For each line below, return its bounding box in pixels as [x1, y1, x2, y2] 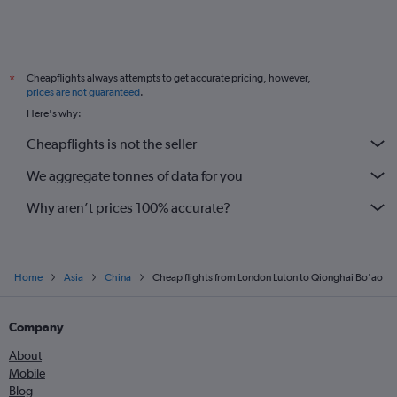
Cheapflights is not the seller [27, 135, 197, 152]
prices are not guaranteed [27, 86, 140, 98]
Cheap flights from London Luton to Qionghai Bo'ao [152, 271, 383, 284]
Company [9, 320, 64, 334]
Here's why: [27, 107, 82, 120]
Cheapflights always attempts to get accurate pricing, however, [27, 72, 311, 84]
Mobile [9, 366, 45, 380]
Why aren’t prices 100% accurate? [27, 198, 230, 216]
